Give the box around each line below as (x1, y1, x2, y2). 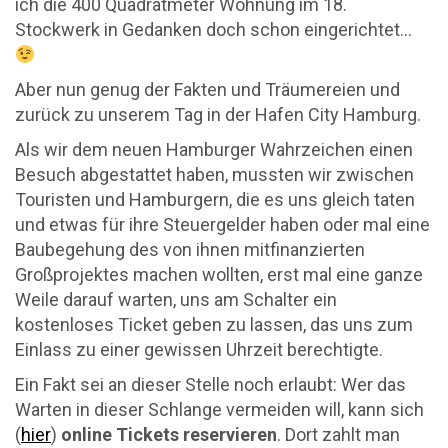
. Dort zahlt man (277, 424, 400, 445)
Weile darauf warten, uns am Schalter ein (15, 289, 337, 310)
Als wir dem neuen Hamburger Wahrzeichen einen (15, 139, 413, 160)
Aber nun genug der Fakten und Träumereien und (15, 79, 400, 100)
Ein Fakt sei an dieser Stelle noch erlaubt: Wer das (15, 374, 406, 395)
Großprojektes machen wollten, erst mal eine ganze (15, 264, 423, 285)
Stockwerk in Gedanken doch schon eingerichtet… (15, 19, 412, 40)
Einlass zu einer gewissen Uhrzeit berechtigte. (15, 339, 383, 360)
